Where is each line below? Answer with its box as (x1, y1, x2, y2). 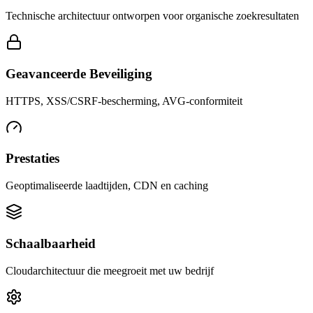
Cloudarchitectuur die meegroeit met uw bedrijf (6, 264, 214, 277)
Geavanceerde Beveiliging (6, 66, 152, 81)
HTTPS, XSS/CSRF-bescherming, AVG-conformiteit (6, 94, 242, 107)
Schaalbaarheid (6, 235, 96, 251)
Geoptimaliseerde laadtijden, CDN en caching (6, 180, 208, 192)
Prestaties (6, 151, 59, 166)
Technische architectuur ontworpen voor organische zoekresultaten (6, 10, 299, 22)
